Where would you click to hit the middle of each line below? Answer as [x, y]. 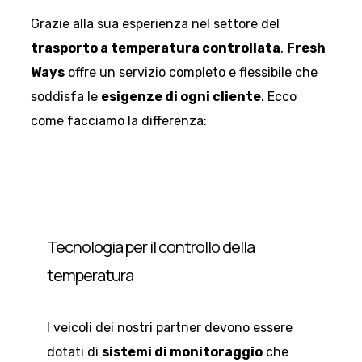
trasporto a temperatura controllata [156, 48]
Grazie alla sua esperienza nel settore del [155, 23]
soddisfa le [66, 96]
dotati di [74, 352]
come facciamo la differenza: [119, 120]
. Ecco [279, 96]
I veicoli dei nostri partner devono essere [170, 328]
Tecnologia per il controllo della [151, 246]
